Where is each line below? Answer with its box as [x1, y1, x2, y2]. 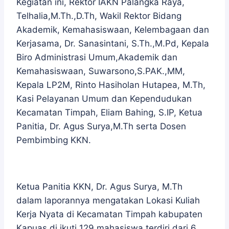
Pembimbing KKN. [16, 135, 91, 145]
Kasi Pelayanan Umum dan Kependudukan [16, 94, 192, 104]
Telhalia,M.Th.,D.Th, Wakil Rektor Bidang [16, 11, 181, 21]
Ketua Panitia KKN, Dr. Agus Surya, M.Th [16, 181, 185, 192]
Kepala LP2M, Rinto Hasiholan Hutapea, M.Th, [16, 80, 205, 90]
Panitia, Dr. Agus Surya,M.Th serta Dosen [16, 121, 186, 131]
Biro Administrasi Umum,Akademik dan [16, 52, 177, 62]
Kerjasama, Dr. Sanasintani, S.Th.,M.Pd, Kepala [16, 38, 209, 49]
